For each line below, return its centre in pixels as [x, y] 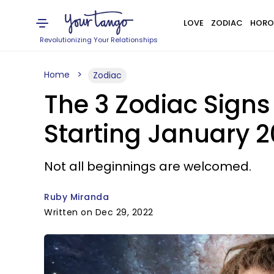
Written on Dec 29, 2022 [99, 212]
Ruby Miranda [76, 197]
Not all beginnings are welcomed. [148, 166]
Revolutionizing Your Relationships [99, 40]
